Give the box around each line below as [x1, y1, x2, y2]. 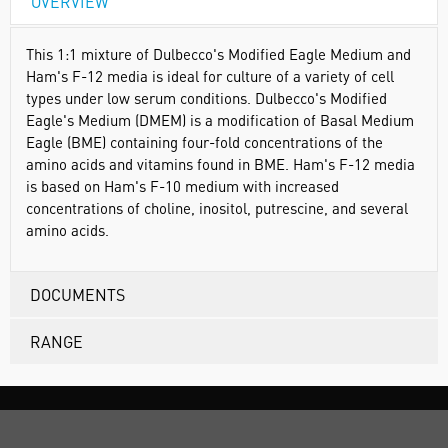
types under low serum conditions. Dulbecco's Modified [26, 88, 387, 108]
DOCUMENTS [30, 284, 125, 305]
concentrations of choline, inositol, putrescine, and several [26, 198, 408, 218]
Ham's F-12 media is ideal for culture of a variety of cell [26, 66, 394, 86]
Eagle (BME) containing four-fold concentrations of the [26, 132, 383, 152]
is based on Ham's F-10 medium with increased [26, 176, 339, 196]
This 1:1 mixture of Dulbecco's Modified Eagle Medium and [26, 44, 411, 64]
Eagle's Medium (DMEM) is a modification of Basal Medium [26, 110, 414, 130]
